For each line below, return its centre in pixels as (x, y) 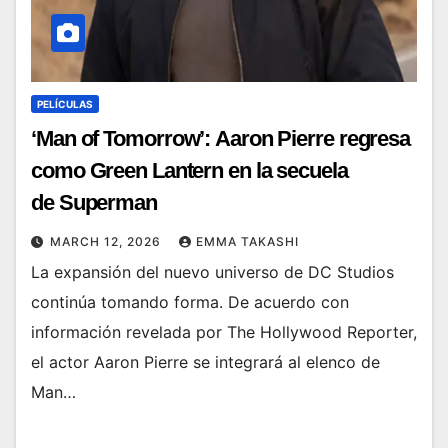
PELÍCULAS (65, 103)
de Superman (94, 202)
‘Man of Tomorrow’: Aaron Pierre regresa (221, 138)
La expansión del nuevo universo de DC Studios (212, 271)
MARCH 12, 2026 (107, 241)
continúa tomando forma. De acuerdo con (190, 301)
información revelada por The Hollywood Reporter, (224, 331)
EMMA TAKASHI (247, 241)
